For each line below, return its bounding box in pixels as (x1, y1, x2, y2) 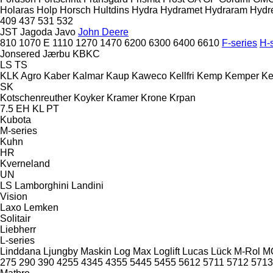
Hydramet (160, 4, 202, 15)
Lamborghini (15, 180, 69, 191)
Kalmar (73, 70, 104, 81)
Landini (71, 180, 104, 191)
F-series (222, 37, 257, 48)
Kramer (107, 92, 138, 103)
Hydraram (205, 4, 247, 15)
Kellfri (169, 70, 194, 81)
